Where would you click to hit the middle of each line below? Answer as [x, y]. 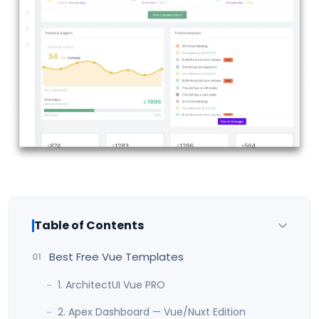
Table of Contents [89, 225]
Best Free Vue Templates [116, 256]
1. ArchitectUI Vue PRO [111, 284]
